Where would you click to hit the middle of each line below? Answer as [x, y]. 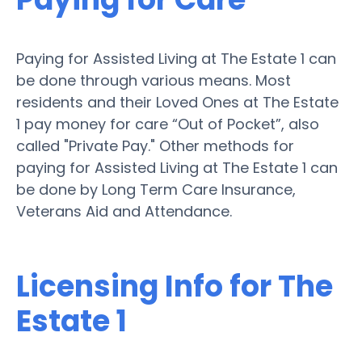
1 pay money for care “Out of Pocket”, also [168, 124]
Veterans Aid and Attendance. [124, 211]
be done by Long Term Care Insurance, [156, 189]
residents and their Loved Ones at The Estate [177, 102]
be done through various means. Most [154, 80]
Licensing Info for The [175, 286]
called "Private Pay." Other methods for [155, 145]
